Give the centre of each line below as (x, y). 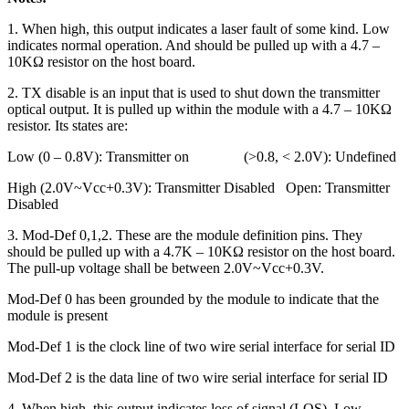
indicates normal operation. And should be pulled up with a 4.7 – (194, 46)
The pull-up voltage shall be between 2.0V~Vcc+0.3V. (166, 268)
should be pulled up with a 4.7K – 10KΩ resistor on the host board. (201, 252)
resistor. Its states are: (68, 126)
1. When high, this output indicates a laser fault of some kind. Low (199, 29)
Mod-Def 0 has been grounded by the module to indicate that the (193, 299)
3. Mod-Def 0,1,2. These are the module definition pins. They (185, 236)
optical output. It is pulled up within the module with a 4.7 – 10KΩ (199, 110)
